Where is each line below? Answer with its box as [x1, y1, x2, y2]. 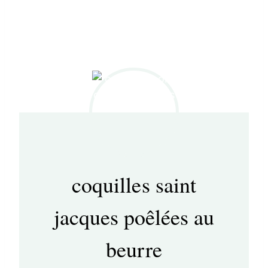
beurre [106, 234, 162, 263]
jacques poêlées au [53, 202, 215, 231]
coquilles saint [72, 169, 196, 199]
